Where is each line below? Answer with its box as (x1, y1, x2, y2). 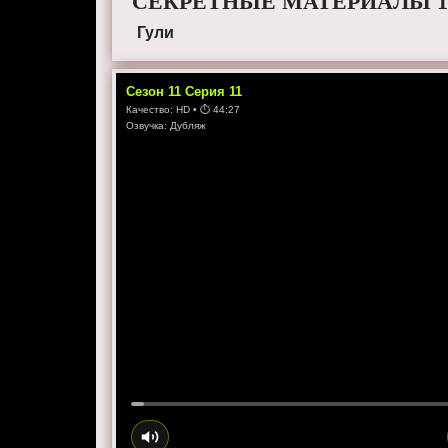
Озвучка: (126, 120, 171, 132)
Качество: (126, 104, 177, 116)
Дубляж (170, 120, 207, 132)
